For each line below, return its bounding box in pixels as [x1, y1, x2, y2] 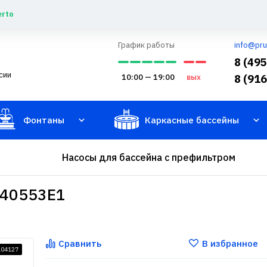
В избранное [202, 238, 258, 249]
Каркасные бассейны [145, 114, 239, 126]
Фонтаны [23, 114, 64, 126]
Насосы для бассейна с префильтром [61, 151, 235, 163]
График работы [118, 40, 175, 50]
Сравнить [58, 238, 101, 249]
